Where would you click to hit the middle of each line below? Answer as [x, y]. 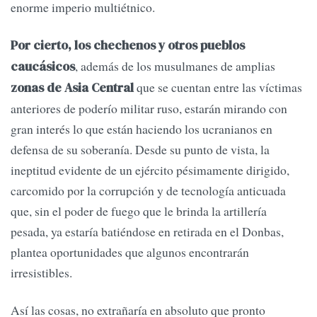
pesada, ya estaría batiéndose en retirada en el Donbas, [147, 231]
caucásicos [43, 66]
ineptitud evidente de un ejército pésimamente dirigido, [150, 169]
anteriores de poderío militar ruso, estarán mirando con [149, 108]
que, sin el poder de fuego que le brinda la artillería [139, 211]
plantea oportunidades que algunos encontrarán [130, 252]
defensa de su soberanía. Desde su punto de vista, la [140, 149]
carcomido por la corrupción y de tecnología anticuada [148, 190]
